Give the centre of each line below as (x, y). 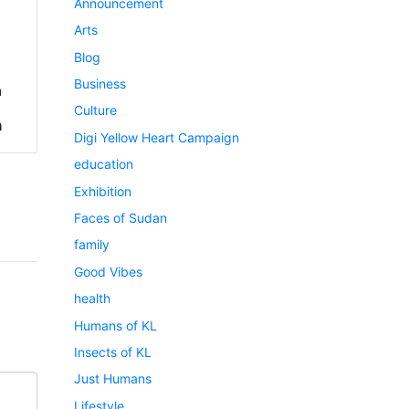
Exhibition (103, 191)
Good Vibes (108, 271)
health (92, 299)
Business (100, 84)
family (92, 245)
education (104, 164)
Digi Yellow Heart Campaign (157, 137)
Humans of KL (115, 325)
